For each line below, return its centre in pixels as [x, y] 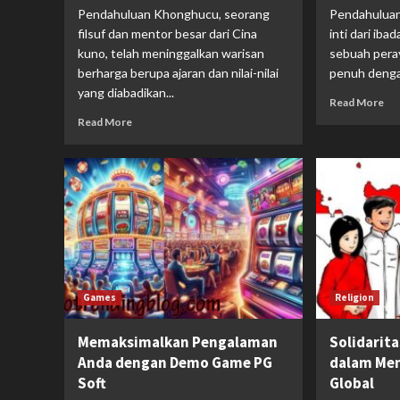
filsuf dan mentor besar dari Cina [167, 33]
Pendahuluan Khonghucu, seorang [174, 13]
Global [352, 383]
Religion [355, 297]
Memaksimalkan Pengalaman [178, 342]
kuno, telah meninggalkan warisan [171, 53]
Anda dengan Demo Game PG [175, 362]
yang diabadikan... [126, 92]
